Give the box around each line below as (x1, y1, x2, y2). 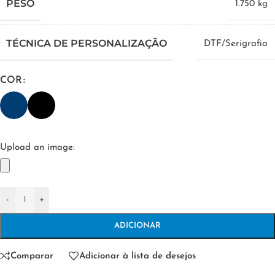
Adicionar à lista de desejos (79, 251, 196, 261)
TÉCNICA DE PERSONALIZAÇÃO (6, 37, 167, 50)
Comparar (10, 251, 53, 261)
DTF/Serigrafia (204, 39, 268, 49)
